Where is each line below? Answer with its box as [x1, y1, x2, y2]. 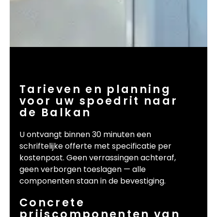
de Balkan [19, 104, 92, 120]
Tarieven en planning [19, 81, 171, 97]
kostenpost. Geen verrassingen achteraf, [19, 152, 176, 164]
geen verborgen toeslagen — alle [19, 164, 146, 175]
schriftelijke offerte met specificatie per [19, 140, 171, 152]
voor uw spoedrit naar [19, 93, 178, 108]
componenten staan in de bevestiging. [19, 175, 166, 187]
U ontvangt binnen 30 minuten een [19, 129, 151, 140]
